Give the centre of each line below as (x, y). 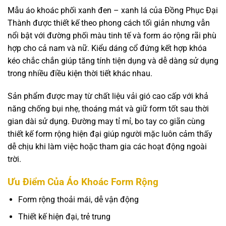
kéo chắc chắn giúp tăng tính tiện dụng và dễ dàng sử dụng (113, 61)
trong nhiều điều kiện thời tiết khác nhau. (80, 73)
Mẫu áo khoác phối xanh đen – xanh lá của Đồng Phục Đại (113, 10)
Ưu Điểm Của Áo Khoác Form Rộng (83, 182)
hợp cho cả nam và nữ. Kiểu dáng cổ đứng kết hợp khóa (107, 48)
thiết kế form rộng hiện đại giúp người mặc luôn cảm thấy (110, 134)
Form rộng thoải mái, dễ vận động (78, 199)
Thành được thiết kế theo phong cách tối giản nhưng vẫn (109, 23)
